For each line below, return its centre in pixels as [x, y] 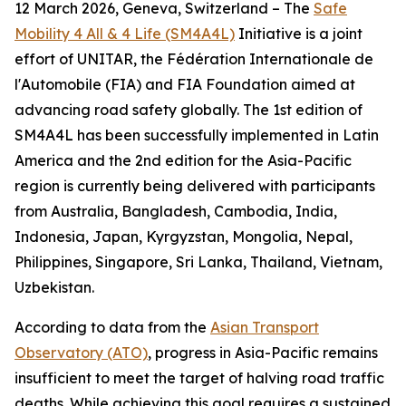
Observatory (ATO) [81, 353]
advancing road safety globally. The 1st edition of [188, 110]
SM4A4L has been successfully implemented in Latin [197, 135]
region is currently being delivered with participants [195, 186]
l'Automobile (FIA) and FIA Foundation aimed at [185, 84]
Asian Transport [265, 327]
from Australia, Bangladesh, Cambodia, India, [176, 211]
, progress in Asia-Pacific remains [263, 353]
